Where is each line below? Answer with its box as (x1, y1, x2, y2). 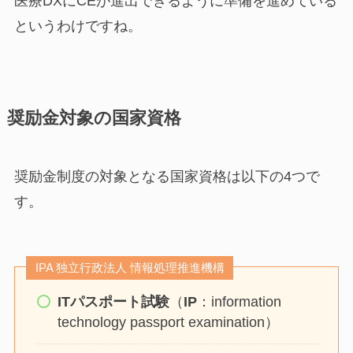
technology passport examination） (57, 314, 279, 331)
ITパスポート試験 (57, 294, 169, 310)
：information (196, 294, 281, 310)
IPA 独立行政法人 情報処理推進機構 (35, 261, 225, 275)
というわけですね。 (13, 18, 142, 35)
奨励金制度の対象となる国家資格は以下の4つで (13, 169, 320, 185)
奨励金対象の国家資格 (6, 109, 181, 128)
